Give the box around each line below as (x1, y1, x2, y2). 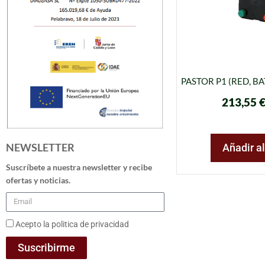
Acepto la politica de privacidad (15, 219, 129, 229)
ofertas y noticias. (6, 174, 70, 185)
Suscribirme (18, 241, 75, 254)
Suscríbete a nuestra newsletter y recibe (6, 161, 152, 172)
